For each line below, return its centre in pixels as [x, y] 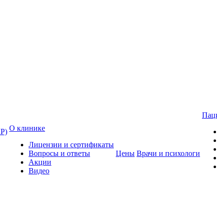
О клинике [27, 128]
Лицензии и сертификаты [71, 145]
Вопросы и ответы [59, 153]
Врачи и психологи [168, 153]
